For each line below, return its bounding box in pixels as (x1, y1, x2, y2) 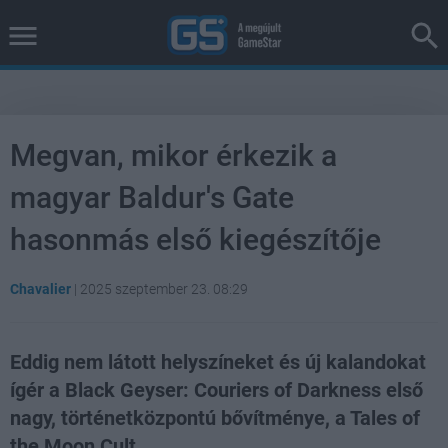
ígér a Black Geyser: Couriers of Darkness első (10, 378, 423, 402)
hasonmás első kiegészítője (10, 222, 381, 257)
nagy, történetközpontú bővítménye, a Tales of (10, 406, 420, 430)
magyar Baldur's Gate (10, 180, 294, 215)
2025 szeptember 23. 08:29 (80, 281, 248, 297)
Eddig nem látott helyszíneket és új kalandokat (10, 350, 426, 374)
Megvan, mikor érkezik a (10, 138, 337, 173)
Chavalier (10, 281, 71, 297)
